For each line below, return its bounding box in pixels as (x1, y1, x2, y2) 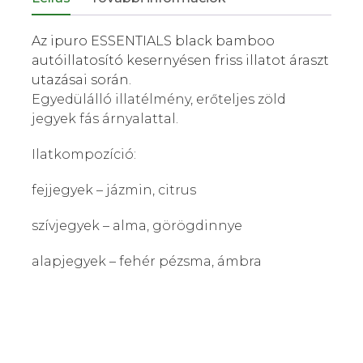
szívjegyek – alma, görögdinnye (32, 218, 242, 234)
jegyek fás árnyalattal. (32, 111, 178, 127)
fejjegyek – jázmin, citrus (32, 182, 196, 199)
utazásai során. (32, 72, 131, 88)
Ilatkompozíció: (32, 147, 136, 163)
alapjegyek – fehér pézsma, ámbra (32, 254, 262, 270)
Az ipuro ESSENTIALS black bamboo (32, 33, 275, 49)
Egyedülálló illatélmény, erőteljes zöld (32, 92, 286, 108)
